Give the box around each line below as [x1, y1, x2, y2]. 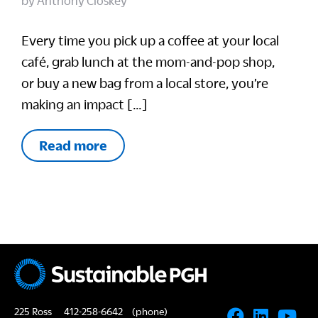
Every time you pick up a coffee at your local [21, 33, 279, 48]
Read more [39, 138, 107, 153]
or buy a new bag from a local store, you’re [21, 75, 268, 90]
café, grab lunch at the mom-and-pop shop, [21, 54, 275, 69]
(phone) [130, 306, 168, 317]
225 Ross [14, 306, 52, 317]
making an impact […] [21, 97, 148, 111]
